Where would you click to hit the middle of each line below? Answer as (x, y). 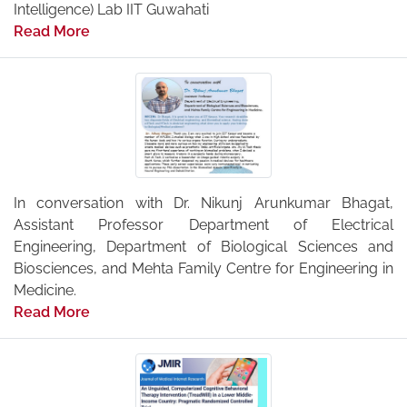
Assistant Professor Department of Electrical (203, 224)
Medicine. (45, 290)
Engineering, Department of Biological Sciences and (203, 246)
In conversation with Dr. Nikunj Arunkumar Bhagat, (203, 203)
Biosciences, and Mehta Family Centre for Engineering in (203, 268)
